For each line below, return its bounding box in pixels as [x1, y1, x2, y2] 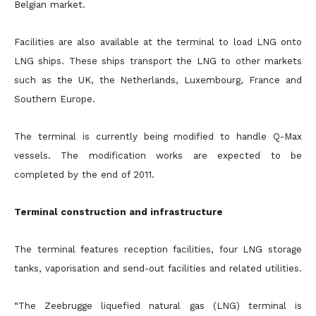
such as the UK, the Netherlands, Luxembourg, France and [14, 75, 302, 85]
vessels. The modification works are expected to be [14, 150, 302, 161]
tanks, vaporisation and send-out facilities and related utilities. [14, 263, 302, 274]
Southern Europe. [14, 94, 95, 104]
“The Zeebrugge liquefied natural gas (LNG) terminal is [14, 300, 302, 311]
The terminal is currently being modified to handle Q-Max [14, 131, 302, 142]
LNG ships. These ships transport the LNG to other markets [14, 56, 302, 66]
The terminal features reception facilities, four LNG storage [14, 244, 302, 255]
